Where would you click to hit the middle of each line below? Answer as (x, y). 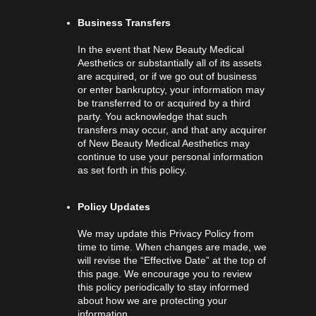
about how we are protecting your (152, 301)
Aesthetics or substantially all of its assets (170, 62)
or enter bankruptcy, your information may (171, 89)
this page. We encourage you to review (165, 274)
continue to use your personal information (170, 156)
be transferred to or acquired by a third (164, 103)
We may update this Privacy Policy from (166, 234)
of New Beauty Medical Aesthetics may (164, 143)
